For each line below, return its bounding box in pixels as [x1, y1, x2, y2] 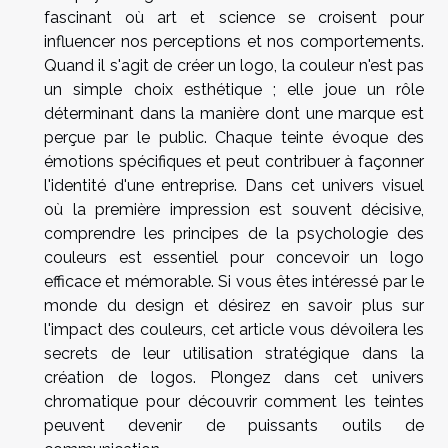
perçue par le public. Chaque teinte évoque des [44, 128, 424, 148]
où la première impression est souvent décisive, [44, 200, 424, 220]
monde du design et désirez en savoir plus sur [44, 296, 424, 316]
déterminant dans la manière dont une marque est [44, 104, 424, 124]
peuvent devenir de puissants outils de [44, 416, 424, 436]
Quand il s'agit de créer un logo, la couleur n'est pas [44, 56, 424, 76]
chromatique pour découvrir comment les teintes [44, 392, 424, 412]
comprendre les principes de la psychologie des [44, 224, 424, 244]
